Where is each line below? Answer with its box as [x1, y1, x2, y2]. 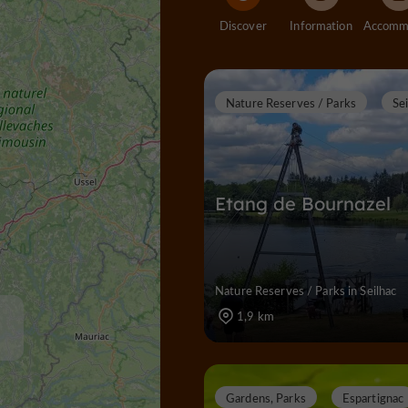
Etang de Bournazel [215, 191, 391, 215]
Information [290, 16, 352, 33]
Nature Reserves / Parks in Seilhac [215, 281, 397, 298]
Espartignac [342, 389, 404, 405]
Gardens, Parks [226, 389, 306, 405]
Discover [219, 16, 267, 33]
